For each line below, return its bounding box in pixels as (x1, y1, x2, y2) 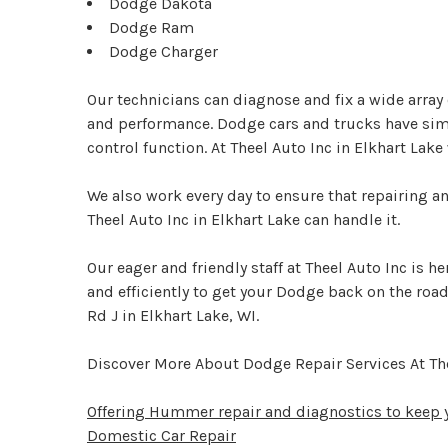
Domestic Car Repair (87, 426, 236, 446)
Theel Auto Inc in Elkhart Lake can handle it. (87, 210, 400, 230)
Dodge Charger (109, 42, 218, 62)
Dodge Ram (109, 18, 194, 38)
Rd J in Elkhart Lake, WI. (87, 306, 259, 326)
